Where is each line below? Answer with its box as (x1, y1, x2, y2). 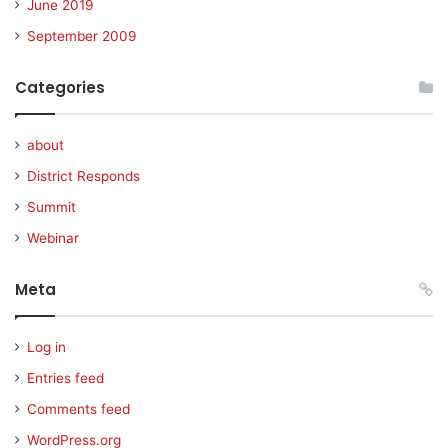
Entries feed (27, 370, 104, 386)
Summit (27, 199, 76, 215)
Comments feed (27, 401, 130, 417)
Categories (15, 77, 105, 98)
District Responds (27, 168, 140, 184)
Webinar (27, 230, 79, 246)
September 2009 (27, 28, 137, 44)
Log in (27, 339, 66, 355)
